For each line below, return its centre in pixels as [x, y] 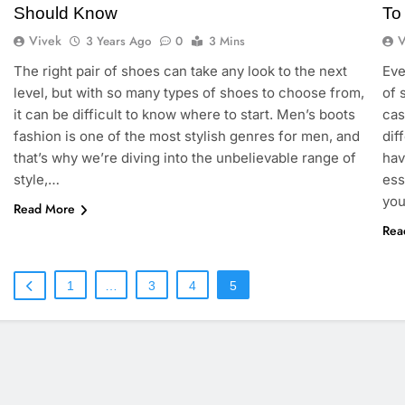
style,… [36, 180]
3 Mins [226, 42]
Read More [44, 209]
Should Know [65, 14]
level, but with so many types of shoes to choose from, [188, 93]
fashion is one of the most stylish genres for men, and [186, 137]
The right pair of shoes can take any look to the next [180, 71]
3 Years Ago [118, 42]
